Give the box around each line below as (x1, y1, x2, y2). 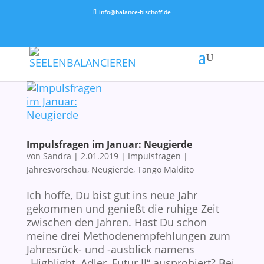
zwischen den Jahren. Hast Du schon (26, 215, 207, 229)
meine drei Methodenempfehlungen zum (26, 229, 230, 243)
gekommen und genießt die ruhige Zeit (26, 202, 219, 216)
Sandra (42, 150, 71, 161)
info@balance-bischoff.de (98, 8, 171, 16)
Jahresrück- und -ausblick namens (26, 242, 194, 256)
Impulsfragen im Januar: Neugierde (26, 138, 192, 151)
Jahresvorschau (26, 164, 87, 175)
